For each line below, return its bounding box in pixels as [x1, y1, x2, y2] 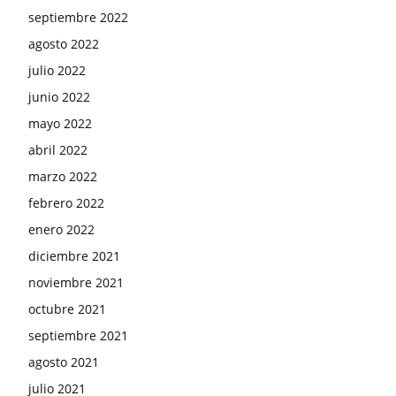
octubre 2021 [28, 300, 106, 317]
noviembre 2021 [28, 273, 124, 291]
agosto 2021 [28, 353, 99, 370]
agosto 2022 [28, 34, 99, 52]
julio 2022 [28, 61, 86, 79]
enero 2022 [28, 220, 95, 238]
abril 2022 [28, 141, 88, 158]
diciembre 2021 [28, 247, 120, 264]
